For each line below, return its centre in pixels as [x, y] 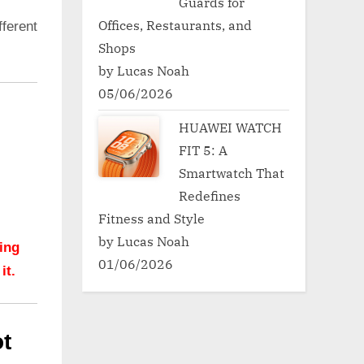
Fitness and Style [152, 218]
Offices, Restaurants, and [175, 24]
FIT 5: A [204, 149]
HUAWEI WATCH [231, 127]
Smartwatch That [232, 172]
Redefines [210, 195]
